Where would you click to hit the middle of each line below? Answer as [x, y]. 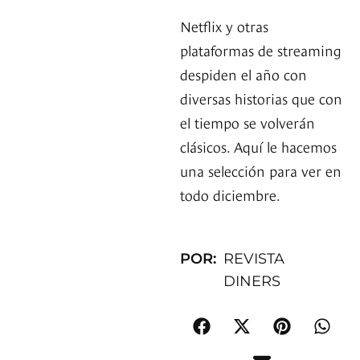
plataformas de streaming [261, 50]
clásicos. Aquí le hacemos [258, 146]
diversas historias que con [261, 98]
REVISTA [254, 259]
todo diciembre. [230, 194]
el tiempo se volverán [247, 122]
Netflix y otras [224, 26]
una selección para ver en [261, 170]
